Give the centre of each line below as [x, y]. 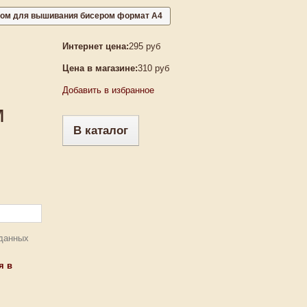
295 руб [144, 46]
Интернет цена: [95, 46]
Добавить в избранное [108, 90]
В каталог [100, 131]
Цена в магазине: [100, 68]
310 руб [153, 68]
